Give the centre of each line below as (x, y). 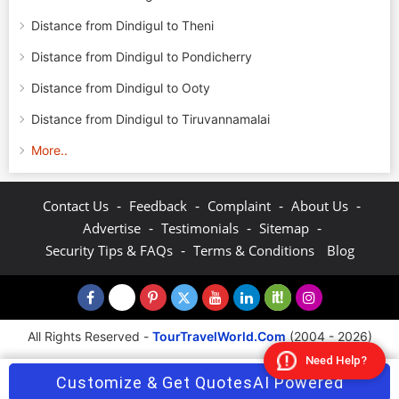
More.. (49, 150)
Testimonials (199, 228)
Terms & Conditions (253, 250)
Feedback (158, 206)
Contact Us (76, 206)
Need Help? (336, 360)
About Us (320, 206)
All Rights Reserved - (90, 336)
